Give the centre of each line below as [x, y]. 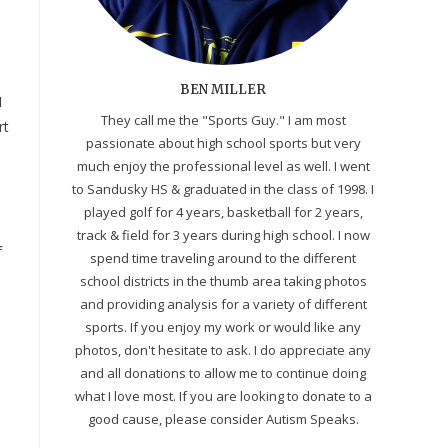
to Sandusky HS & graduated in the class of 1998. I [223, 188]
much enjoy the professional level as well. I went [223, 165]
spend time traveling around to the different [223, 257]
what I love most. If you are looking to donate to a [223, 395]
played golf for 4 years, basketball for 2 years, [223, 211]
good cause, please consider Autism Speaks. [223, 418]
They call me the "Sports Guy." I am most [223, 119]
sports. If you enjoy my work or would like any [223, 326]
